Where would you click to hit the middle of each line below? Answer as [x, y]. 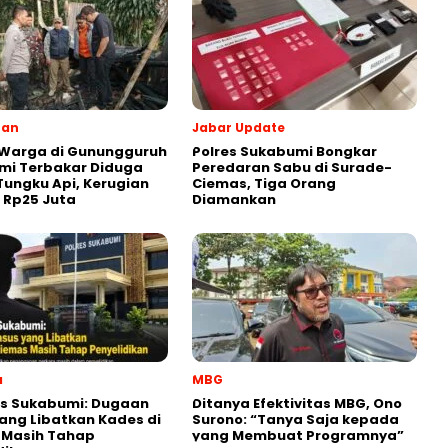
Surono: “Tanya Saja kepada [295, 419]
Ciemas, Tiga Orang [264, 183]
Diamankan [234, 199]
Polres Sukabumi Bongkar [284, 151]
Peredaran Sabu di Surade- [292, 167]
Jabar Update [238, 127]
